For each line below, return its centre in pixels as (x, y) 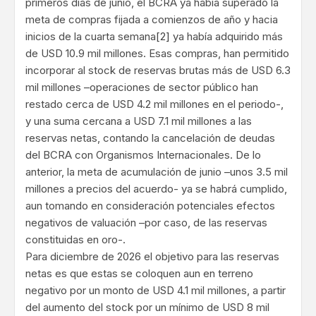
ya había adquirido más (226, 37)
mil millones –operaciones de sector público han (142, 87)
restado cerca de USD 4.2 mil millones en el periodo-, (154, 104)
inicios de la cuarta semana (91, 37)
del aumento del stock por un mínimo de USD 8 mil (147, 308)
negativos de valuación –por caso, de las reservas (146, 223)
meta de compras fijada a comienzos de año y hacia (152, 20)
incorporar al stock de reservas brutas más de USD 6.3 (158, 71)
